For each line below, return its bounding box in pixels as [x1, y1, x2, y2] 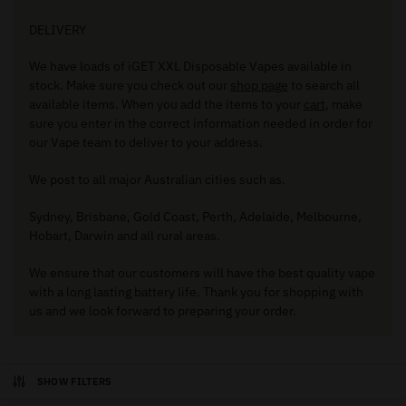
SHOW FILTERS [36, 374, 112, 388]
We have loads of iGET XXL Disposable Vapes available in [28, 58, 352, 75]
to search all [287, 77, 360, 94]
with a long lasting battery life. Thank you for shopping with [28, 283, 363, 300]
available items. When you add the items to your [28, 96, 304, 113]
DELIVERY [28, 21, 86, 38]
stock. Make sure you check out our [28, 77, 230, 94]
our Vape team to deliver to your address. [28, 134, 263, 151]
